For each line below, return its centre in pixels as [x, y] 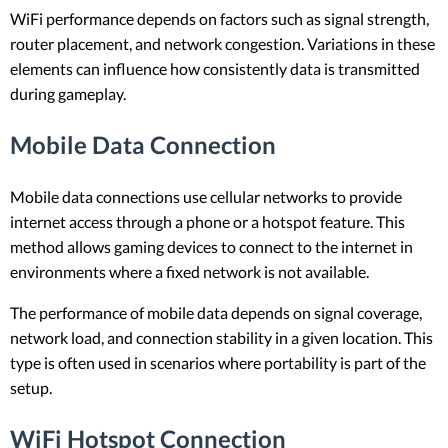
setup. [31, 387]
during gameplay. [68, 93]
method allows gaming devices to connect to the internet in [211, 246]
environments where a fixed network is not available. [189, 271]
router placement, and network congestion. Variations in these [222, 43]
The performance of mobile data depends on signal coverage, [216, 312]
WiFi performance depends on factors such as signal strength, [219, 18]
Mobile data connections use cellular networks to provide [206, 196]
